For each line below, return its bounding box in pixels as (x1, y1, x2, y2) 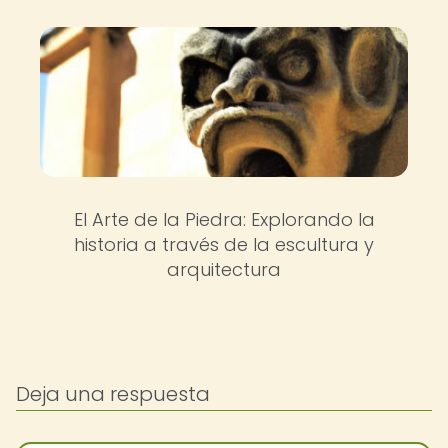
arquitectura (167, 257, 281, 282)
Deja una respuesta (16, 380, 210, 408)
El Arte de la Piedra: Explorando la (73, 207, 375, 232)
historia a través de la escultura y (74, 232, 374, 257)
